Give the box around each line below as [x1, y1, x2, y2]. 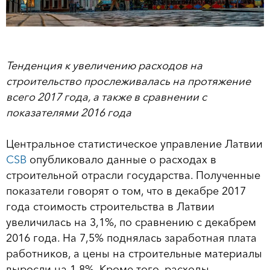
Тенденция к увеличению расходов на [6, 59, 202, 73]
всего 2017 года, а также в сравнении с [6, 90, 207, 104]
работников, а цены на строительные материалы [6, 247, 262, 261]
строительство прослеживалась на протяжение [6, 75, 251, 89]
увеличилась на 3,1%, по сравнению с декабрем [6, 216, 256, 230]
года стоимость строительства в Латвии [6, 200, 215, 214]
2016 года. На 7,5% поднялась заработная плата [6, 231, 257, 245]
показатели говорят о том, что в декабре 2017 [6, 184, 246, 198]
